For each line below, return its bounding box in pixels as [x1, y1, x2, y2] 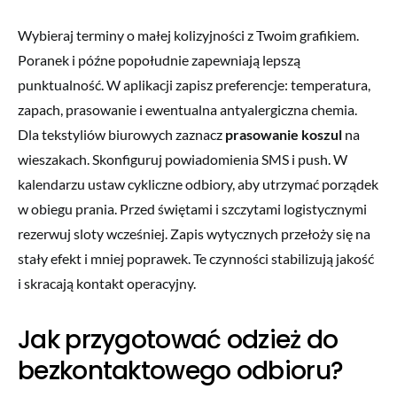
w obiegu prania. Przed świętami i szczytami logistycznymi [18, 199, 367, 217]
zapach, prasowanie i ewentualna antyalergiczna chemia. [18, 100, 357, 118]
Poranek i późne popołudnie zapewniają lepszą [18, 51, 300, 68]
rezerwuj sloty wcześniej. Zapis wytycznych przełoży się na [18, 224, 370, 242]
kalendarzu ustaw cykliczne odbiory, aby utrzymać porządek [18, 175, 378, 192]
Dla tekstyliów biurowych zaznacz [18, 125, 225, 143]
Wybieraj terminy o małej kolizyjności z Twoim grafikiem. [18, 26, 359, 43]
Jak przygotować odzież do [18, 322, 339, 357]
